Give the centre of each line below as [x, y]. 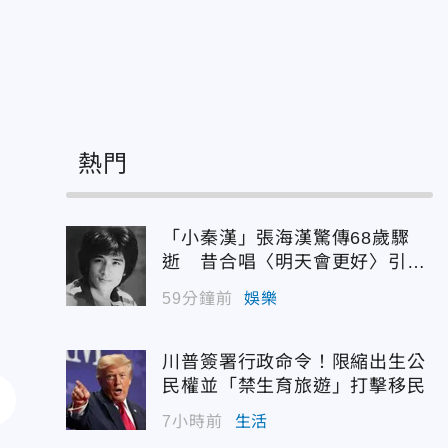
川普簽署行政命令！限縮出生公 [294, 361]
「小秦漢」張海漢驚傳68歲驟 [286, 238]
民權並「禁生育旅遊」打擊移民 [294, 385]
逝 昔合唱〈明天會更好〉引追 [294, 262]
